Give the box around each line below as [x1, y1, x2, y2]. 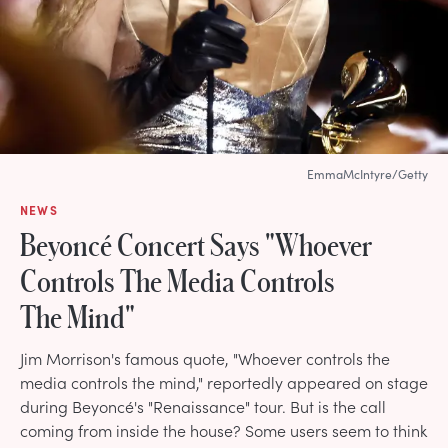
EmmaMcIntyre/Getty [307, 165, 428, 182]
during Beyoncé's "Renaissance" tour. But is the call [20, 394, 386, 417]
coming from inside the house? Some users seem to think [20, 418, 427, 441]
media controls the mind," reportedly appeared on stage [20, 370, 428, 393]
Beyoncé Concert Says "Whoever [20, 226, 372, 261]
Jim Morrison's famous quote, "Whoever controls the [20, 346, 390, 369]
